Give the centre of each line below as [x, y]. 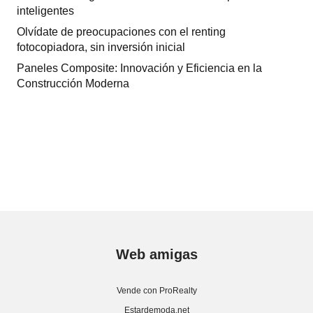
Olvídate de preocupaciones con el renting [121, 32]
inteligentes [45, 11]
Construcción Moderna [73, 84]
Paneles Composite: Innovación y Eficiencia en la [139, 68]
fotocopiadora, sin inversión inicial [101, 48]
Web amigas [156, 255]
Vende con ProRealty [156, 291]
